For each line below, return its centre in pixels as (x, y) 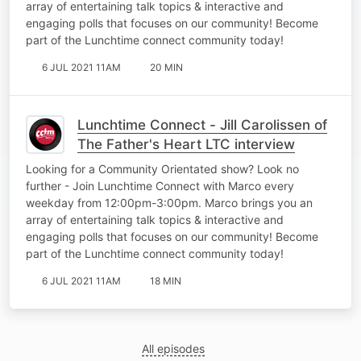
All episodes (174, 348)
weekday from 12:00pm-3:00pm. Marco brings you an (169, 202)
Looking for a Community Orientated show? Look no (162, 168)
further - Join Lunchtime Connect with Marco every (160, 185)
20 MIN (166, 67)
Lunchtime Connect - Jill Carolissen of (202, 124)
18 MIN (166, 280)
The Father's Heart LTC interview (186, 144)
